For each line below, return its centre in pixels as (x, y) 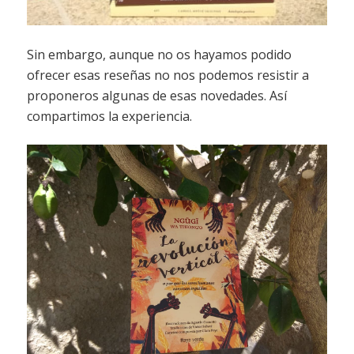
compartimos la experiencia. (109, 116)
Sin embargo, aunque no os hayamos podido (159, 54)
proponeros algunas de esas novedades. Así (156, 95)
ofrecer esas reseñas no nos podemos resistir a (168, 75)
